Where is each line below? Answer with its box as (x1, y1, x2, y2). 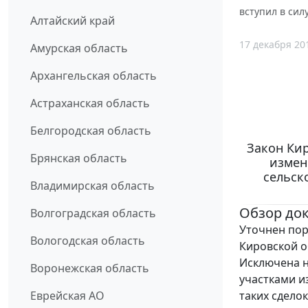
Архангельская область (30, 68, 157, 84)
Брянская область (30, 151, 127, 166)
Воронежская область (30, 261, 149, 276)
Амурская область (30, 41, 128, 56)
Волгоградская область (30, 206, 156, 221)
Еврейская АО (30, 288, 104, 304)
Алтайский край (30, 13, 115, 29)
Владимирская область (30, 178, 155, 194)
